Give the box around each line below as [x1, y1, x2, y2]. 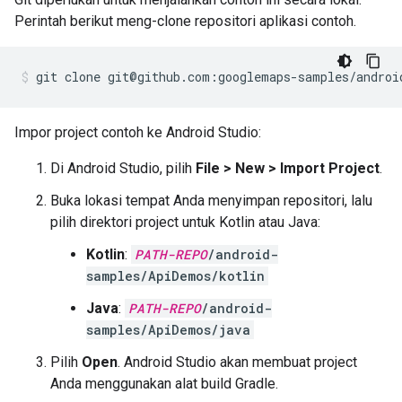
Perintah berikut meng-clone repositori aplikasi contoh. [14, 13, 356, 30]
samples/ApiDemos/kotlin [86, 267, 265, 284]
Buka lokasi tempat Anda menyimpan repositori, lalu [50, 192, 372, 209]
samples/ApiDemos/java [86, 321, 250, 338]
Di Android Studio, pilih [50, 160, 196, 177]
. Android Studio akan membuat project [118, 354, 357, 371]
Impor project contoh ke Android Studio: [14, 124, 261, 141]
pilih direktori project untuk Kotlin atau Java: [50, 214, 320, 231]
